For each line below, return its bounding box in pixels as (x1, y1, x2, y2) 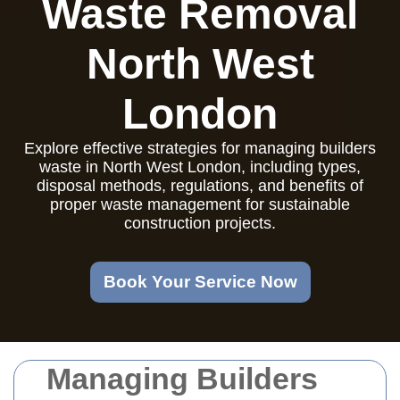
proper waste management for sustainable (50, 196, 350, 213)
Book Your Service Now (103, 272, 297, 291)
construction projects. (124, 214, 276, 232)
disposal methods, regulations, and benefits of (37, 177, 363, 195)
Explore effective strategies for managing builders (24, 139, 376, 157)
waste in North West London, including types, (39, 158, 361, 176)
